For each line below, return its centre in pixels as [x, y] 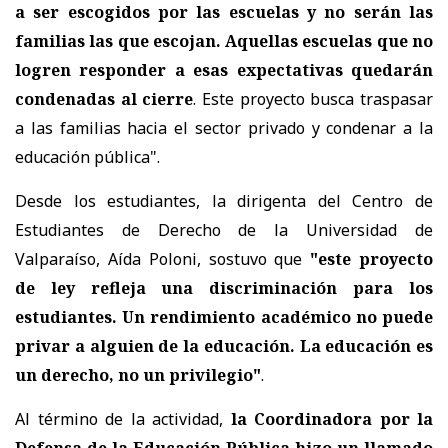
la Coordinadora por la [331, 418]
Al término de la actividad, [119, 418]
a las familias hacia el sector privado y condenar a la [224, 127]
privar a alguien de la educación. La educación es [224, 345]
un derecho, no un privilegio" [138, 374]
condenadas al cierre [104, 98]
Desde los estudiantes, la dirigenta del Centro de [224, 200]
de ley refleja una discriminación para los [224, 287]
